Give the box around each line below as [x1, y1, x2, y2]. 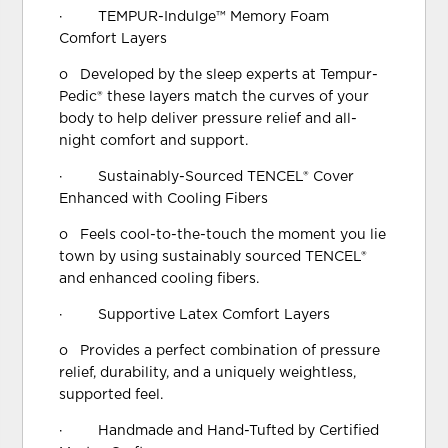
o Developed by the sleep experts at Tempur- [59, 67, 379, 82]
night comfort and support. [59, 133, 249, 148]
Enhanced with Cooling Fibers [59, 191, 269, 206]
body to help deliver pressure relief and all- [59, 111, 358, 126]
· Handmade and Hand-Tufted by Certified [59, 423, 380, 438]
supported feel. [59, 387, 164, 402]
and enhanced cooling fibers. [59, 271, 260, 286]
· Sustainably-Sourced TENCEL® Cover [59, 169, 355, 184]
